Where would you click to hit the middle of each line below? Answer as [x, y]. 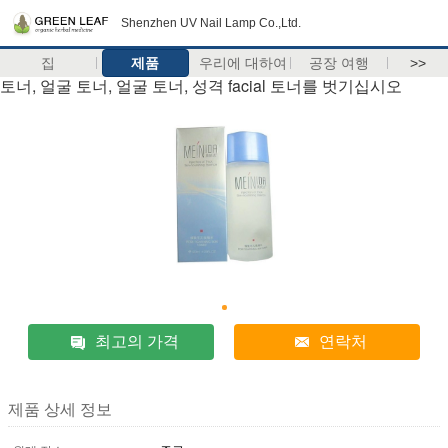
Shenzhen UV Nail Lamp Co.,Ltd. [211, 23]
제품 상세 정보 [60, 409]
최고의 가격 [137, 341]
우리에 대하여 [242, 63]
